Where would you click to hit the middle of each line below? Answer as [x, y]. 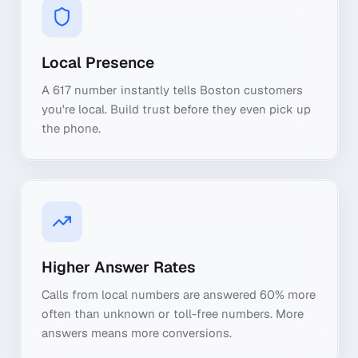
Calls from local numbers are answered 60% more [179, 294]
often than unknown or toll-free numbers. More [173, 314]
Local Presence [98, 62]
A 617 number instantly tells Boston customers [172, 90]
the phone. [71, 128]
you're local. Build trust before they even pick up [176, 109]
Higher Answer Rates [119, 267]
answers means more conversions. [137, 333]
